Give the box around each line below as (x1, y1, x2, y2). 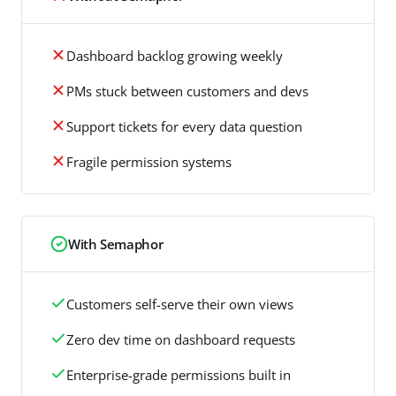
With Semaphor (68, 234, 164, 253)
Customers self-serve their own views (66, 294, 293, 313)
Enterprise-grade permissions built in (66, 365, 291, 384)
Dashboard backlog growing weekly (66, 46, 283, 65)
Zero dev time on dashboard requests (66, 330, 295, 348)
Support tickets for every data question (66, 117, 302, 135)
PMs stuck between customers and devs (66, 81, 308, 100)
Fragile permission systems (66, 152, 232, 171)
